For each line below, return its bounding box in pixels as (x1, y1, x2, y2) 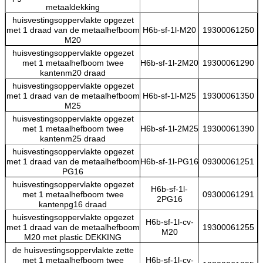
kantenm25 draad (40, 133, 106, 143)
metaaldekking (46, 2, 100, 12)
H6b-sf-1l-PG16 (140, 156, 198, 166)
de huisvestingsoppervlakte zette (12, 245, 134, 255)
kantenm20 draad (40, 68, 106, 77)
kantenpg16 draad (39, 199, 107, 209)
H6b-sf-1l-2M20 (140, 58, 198, 68)
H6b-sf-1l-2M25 (140, 123, 198, 133)
